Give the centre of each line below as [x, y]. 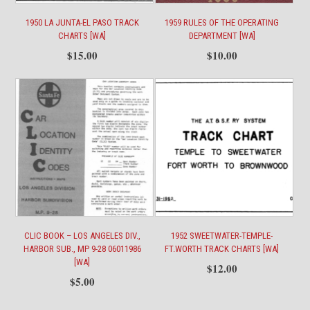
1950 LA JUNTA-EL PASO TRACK [82, 22]
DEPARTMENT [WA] [222, 35]
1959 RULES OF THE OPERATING [222, 22]
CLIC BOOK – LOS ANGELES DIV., [82, 235]
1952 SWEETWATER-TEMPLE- [222, 235]
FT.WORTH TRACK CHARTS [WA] [222, 248]
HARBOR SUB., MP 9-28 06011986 [82, 248]
